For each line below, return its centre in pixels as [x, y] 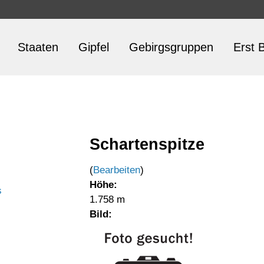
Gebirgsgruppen [171, 47]
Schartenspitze [147, 144]
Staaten [38, 47]
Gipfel [94, 47]
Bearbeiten [117, 170]
